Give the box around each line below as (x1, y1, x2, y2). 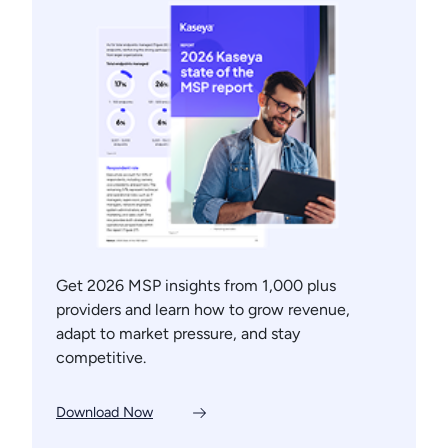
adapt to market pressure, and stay (56, 323, 300, 343)
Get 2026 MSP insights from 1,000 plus (56, 275, 336, 295)
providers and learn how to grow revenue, (56, 299, 350, 319)
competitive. (56, 347, 146, 367)
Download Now (56, 403, 153, 422)
